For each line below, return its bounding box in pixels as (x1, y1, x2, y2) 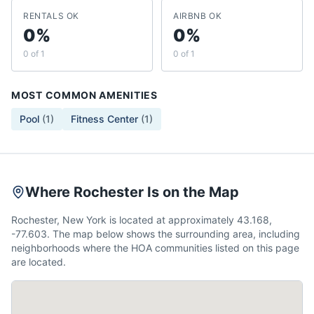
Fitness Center (71, 113, 138, 125)
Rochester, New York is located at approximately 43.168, (11, 214, 272, 226)
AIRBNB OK (173, 11, 222, 21)
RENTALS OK (23, 11, 79, 21)
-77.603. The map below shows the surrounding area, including (11, 228, 300, 240)
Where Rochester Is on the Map (25, 184, 239, 200)
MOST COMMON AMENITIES (11, 89, 158, 101)
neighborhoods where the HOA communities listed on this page (11, 242, 299, 254)
